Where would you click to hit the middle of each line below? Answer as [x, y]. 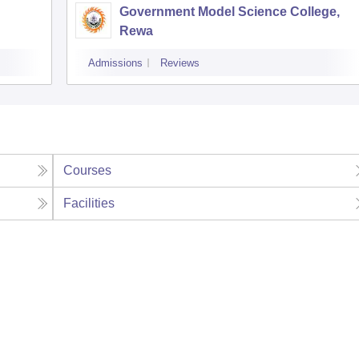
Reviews [180, 63]
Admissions [115, 63]
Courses [88, 171]
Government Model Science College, [230, 12]
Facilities [89, 204]
